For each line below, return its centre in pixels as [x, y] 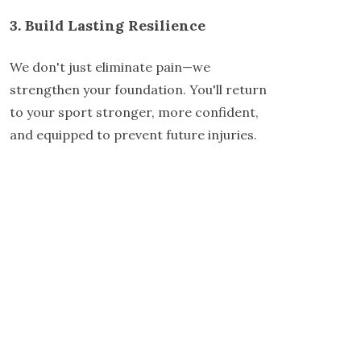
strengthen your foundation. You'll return [138, 90]
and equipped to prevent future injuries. [133, 135]
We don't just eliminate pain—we [110, 67]
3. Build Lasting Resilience [110, 26]
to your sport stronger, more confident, [134, 112]
